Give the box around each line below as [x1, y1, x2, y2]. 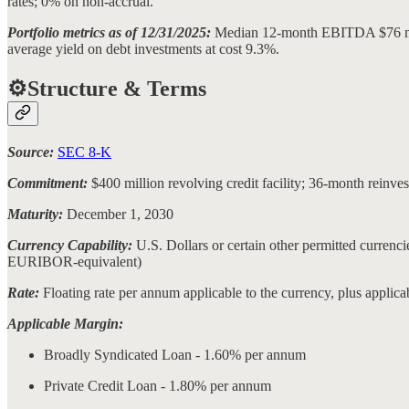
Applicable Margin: [7, 315, 123, 331]
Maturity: [7, 205, 67, 222]
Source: [7, 143, 54, 160]
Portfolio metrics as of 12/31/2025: [7, 25, 211, 41]
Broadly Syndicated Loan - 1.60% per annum [44, 346, 306, 362]
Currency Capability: [7, 236, 132, 253]
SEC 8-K [58, 143, 111, 160]
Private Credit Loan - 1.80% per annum [44, 377, 271, 393]
